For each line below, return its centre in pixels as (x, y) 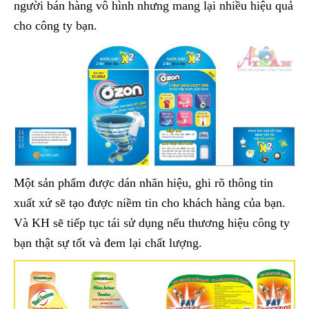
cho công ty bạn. (56, 26)
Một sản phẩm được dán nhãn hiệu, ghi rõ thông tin (143, 183)
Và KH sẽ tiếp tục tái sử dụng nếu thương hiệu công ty (152, 223)
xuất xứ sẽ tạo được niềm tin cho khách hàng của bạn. (150, 203)
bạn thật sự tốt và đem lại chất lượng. (108, 243)
